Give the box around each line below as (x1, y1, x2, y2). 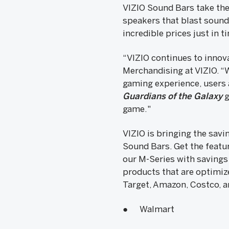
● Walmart (122, 204, 174, 214)
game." (122, 104, 151, 114)
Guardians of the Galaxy (122, 91, 222, 101)
